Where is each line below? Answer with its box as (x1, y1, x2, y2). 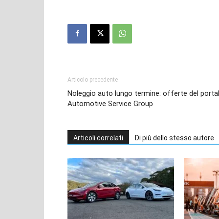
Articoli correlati (73, 133, 123, 142)
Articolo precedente (67, 76, 118, 83)
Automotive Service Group (67, 99, 153, 108)
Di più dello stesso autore (135, 133, 214, 142)
